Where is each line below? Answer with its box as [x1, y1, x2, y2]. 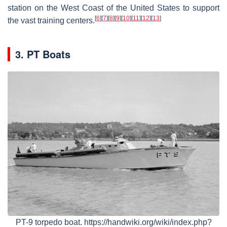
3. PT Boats [15, 46, 70, 61]
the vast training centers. [8, 16, 95, 25]
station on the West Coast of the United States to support [8, 3, 219, 12]
